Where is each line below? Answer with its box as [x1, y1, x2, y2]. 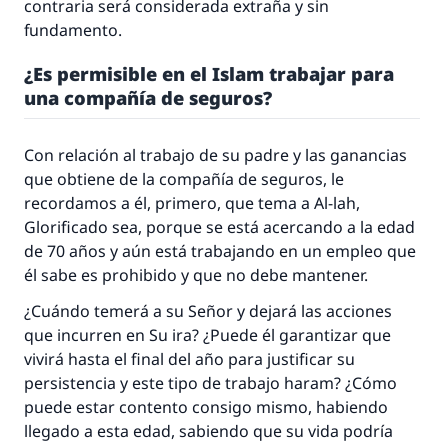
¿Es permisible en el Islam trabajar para [24, 61, 394, 86]
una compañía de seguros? [24, 85, 272, 110]
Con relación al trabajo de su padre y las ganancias [24, 144, 407, 166]
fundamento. [24, 19, 122, 41]
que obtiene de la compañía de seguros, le [24, 168, 344, 190]
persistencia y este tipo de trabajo [24, 372, 284, 394]
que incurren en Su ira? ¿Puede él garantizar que [24, 324, 391, 346]
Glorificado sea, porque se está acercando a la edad [24, 216, 415, 238]
